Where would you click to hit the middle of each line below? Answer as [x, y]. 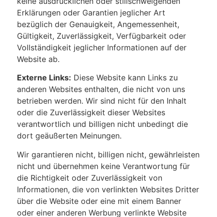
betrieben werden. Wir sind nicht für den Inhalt [102, 101]
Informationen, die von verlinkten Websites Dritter [108, 189]
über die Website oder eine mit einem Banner [99, 201]
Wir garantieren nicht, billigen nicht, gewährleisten [108, 154]
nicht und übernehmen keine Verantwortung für [103, 166]
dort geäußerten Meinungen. [69, 136]
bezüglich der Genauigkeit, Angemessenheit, [98, 24]
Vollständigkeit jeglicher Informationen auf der [102, 47]
